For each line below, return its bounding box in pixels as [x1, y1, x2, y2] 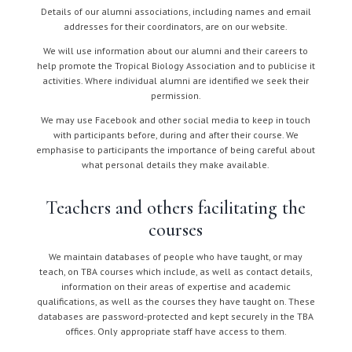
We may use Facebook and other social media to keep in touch [41, 114, 311, 126]
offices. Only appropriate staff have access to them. [64, 325, 287, 337]
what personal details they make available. [82, 159, 270, 170]
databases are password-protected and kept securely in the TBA [38, 310, 314, 322]
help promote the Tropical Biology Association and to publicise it [36, 60, 315, 71]
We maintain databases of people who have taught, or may [49, 251, 303, 262]
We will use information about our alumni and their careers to [43, 45, 309, 57]
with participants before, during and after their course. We [53, 129, 299, 141]
